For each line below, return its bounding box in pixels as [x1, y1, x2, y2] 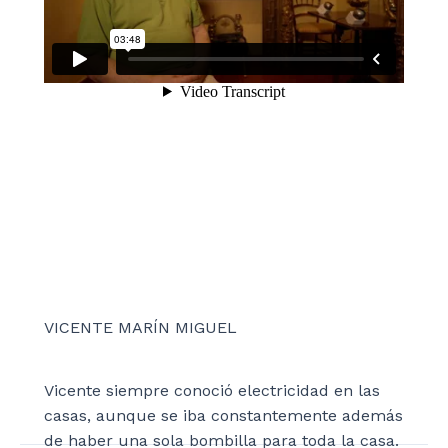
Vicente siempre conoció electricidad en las [44, 380, 380, 400]
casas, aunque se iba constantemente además [44, 405, 403, 425]
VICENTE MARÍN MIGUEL [44, 318, 237, 338]
